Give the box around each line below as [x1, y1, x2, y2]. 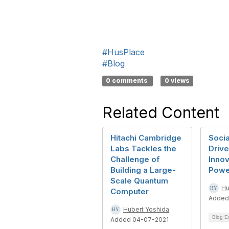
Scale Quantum [110, 176, 168, 186]
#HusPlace [102, 47, 145, 57]
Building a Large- [110, 165, 176, 175]
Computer [110, 187, 149, 196]
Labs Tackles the [110, 144, 176, 153]
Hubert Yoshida [123, 205, 169, 213]
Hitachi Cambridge [110, 133, 181, 143]
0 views [164, 77, 190, 84]
